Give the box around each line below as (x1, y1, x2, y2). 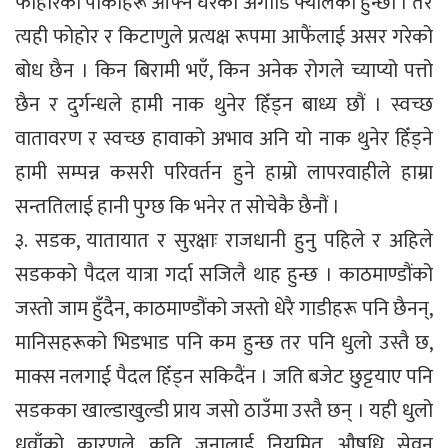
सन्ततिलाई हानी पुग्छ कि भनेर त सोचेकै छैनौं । (15, 189, 340, 224)
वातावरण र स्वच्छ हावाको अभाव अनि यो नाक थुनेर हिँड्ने (15, 121, 433, 156)
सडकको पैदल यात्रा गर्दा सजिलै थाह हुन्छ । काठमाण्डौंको (15, 257, 433, 292)
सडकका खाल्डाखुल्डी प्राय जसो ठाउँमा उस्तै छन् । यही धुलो (15, 393, 433, 428)
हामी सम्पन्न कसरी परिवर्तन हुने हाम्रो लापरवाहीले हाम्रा (15, 155, 433, 190)
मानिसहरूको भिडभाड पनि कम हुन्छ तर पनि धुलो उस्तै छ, (15, 325, 433, 360)
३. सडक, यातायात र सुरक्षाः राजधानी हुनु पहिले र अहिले (15, 223, 433, 258)
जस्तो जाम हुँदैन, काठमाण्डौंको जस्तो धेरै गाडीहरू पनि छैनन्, (15, 291, 433, 326)
